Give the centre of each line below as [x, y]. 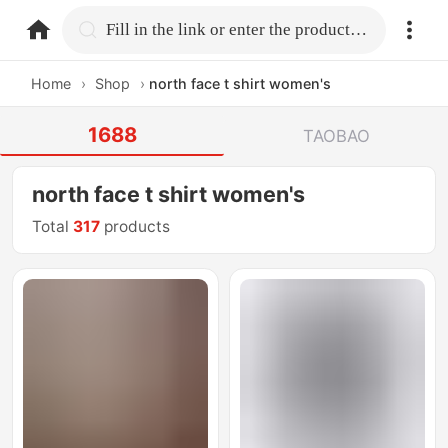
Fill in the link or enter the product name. [359, 29]
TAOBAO [336, 135]
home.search [157, 28]
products [135, 227]
